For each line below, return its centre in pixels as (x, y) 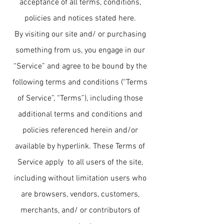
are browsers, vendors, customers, (80, 194)
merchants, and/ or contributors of (80, 210)
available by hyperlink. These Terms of (80, 146)
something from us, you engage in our (80, 50)
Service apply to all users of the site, (80, 162)
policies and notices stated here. (80, 18)
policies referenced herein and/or (80, 130)
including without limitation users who (80, 178)
